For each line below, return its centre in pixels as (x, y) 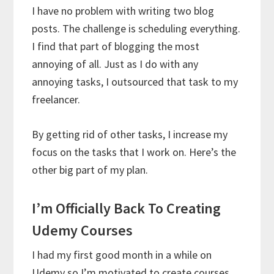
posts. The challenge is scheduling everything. (136, 29)
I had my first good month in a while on (122, 255)
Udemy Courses (83, 231)
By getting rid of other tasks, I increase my (130, 135)
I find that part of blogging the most (116, 46)
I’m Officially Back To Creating (127, 209)
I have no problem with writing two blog (123, 11)
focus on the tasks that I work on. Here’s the (134, 152)
